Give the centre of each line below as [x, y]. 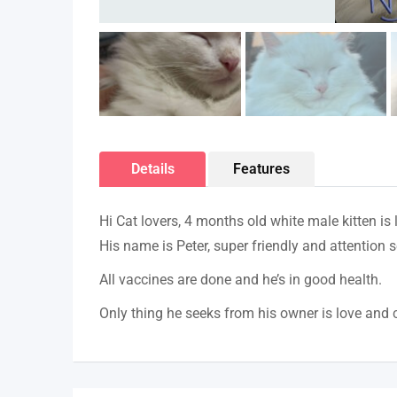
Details [152, 169]
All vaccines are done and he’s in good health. [241, 280]
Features [261, 169]
